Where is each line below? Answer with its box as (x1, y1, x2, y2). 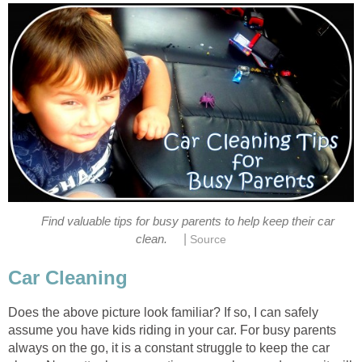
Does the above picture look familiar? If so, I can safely (8, 305, 318, 320)
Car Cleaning (8, 267, 128, 289)
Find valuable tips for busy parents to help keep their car (40, 214, 335, 228)
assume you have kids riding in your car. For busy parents (8, 323, 336, 338)
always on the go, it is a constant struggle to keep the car (8, 341, 330, 356)
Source (190, 233, 227, 246)
